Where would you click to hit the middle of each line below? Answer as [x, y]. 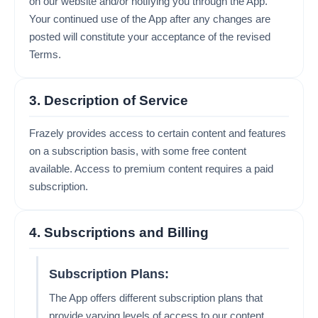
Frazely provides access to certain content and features [158, 133]
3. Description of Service [109, 100]
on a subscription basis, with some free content [138, 151]
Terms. [45, 54]
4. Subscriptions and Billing [119, 232]
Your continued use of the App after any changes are [150, 19]
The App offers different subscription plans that [156, 298]
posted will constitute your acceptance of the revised [150, 37]
